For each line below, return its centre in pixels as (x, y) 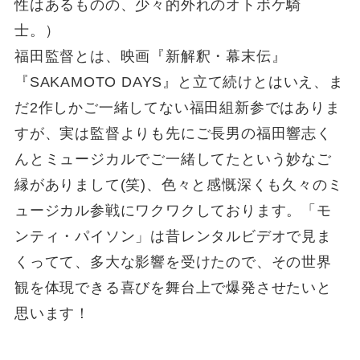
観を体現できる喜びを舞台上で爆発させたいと (173, 287)
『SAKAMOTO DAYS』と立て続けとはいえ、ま (179, 82)
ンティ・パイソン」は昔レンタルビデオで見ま (173, 236)
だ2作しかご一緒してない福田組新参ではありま (177, 107)
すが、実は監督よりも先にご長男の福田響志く (173, 133)
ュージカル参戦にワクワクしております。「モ (173, 210)
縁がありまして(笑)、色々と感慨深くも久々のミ (178, 184)
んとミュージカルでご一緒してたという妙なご (173, 159)
